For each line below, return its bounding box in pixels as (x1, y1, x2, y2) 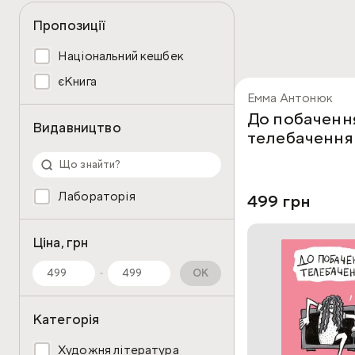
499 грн (247, 190, 311, 212)
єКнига (58, 74, 97, 90)
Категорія (32, 311, 100, 329)
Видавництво (32, 119, 121, 137)
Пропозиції (32, 17, 106, 35)
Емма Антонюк (247, 90, 333, 106)
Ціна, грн (32, 234, 89, 252)
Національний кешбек (58, 48, 184, 64)
